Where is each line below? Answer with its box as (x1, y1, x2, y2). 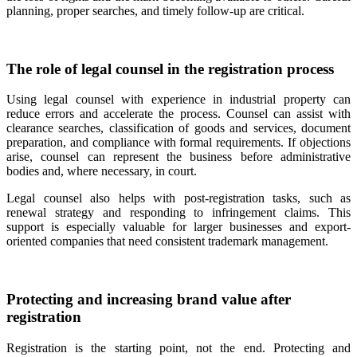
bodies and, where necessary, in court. (6, 164, 197, 178)
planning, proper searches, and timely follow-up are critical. (6, 3, 304, 18)
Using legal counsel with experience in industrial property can (6, 92, 351, 107)
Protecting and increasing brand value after (6, 291, 291, 308)
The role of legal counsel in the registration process (6, 60, 334, 77)
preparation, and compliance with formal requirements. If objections (6, 135, 351, 150)
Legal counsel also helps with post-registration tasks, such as (6, 191, 351, 206)
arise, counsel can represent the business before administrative (6, 150, 351, 164)
